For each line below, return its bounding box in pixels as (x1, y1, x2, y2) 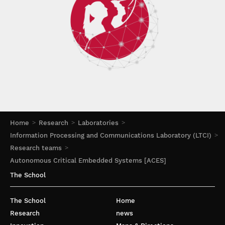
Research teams (10, 144, 62, 152)
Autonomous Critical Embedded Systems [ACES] (10, 157, 166, 164)
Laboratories (78, 119, 119, 127)
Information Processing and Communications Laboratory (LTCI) (10, 132, 211, 139)
